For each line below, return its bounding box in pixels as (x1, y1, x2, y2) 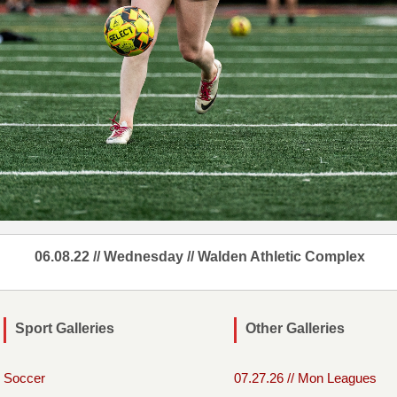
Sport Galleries (15, 321, 114, 337)
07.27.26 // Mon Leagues (234, 370, 377, 386)
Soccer (4, 370, 45, 386)
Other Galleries (245, 321, 345, 337)
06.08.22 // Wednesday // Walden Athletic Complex (35, 249, 365, 265)
